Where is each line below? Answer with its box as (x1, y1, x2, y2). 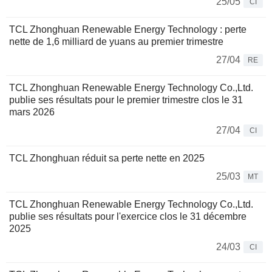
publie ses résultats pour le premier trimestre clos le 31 (9, 95, 243, 106)
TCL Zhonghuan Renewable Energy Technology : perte (9, 24, 246, 35)
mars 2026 (9, 107, 55, 118)
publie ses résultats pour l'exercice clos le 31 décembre (9, 211, 246, 222)
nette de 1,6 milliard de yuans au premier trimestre (9, 36, 223, 47)
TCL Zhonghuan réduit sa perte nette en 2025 (9, 153, 205, 164)
